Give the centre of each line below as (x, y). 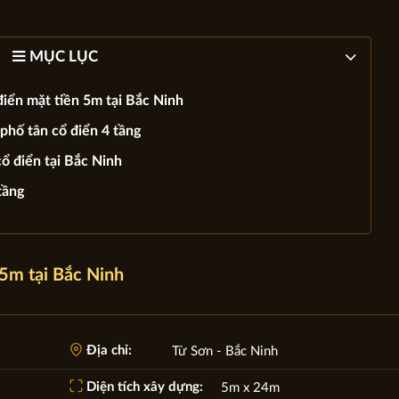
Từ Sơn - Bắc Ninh (224, 351)
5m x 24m (250, 387)
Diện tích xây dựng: (142, 387)
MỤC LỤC (62, 56)
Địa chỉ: (107, 350)
